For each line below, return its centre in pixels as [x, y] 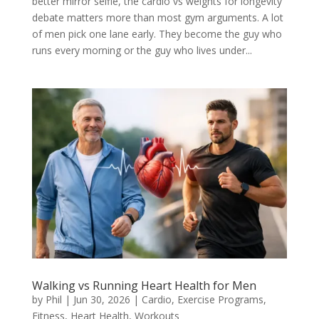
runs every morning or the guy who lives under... [142, 50]
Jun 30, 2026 [101, 299]
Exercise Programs [220, 299]
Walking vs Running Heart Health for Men [144, 285]
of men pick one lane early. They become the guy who [157, 33]
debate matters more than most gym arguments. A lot [157, 17]
